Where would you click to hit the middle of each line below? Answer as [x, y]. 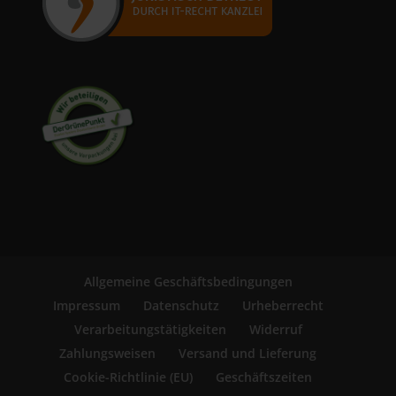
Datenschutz [181, 305]
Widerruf [275, 329]
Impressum [86, 305]
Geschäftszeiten [264, 377]
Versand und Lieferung [248, 353]
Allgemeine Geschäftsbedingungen [188, 281]
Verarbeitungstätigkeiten [150, 329]
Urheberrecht [282, 305]
